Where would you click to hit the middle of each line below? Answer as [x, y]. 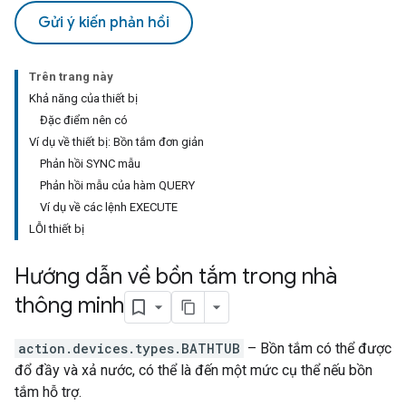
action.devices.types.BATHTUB [129, 348]
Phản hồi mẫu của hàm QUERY [117, 185]
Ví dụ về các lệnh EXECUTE [109, 207]
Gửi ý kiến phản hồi [104, 23]
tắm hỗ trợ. [48, 392]
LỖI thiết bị [57, 229]
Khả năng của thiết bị [83, 98]
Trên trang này [71, 77]
